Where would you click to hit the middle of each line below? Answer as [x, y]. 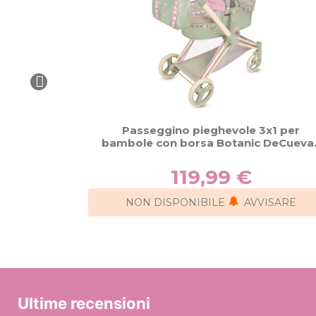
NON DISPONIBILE [175, 202]
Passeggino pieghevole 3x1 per [211, 130]
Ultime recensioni [84, 303]
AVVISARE [270, 202]
